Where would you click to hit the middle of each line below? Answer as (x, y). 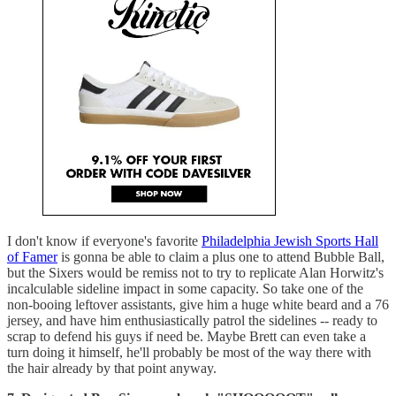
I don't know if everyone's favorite (104, 240)
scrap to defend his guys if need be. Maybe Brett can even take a (187, 336)
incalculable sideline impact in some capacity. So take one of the (185, 288)
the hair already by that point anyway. (114, 368)
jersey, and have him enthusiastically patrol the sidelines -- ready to (192, 320)
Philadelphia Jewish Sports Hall (290, 240)
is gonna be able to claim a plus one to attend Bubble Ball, (221, 256)
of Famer (32, 256)
